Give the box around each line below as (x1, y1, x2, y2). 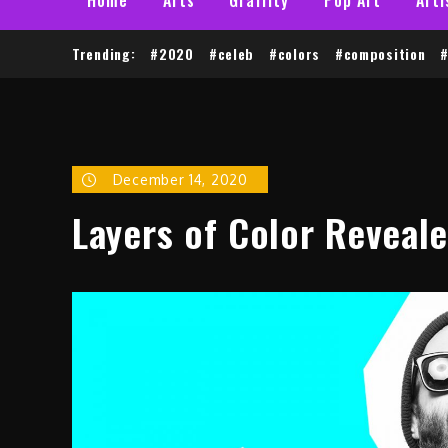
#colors (269, 43, 320, 65)
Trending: (72, 43, 136, 65)
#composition (334, 43, 426, 65)
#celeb (208, 43, 255, 65)
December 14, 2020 (112, 171, 248, 189)
